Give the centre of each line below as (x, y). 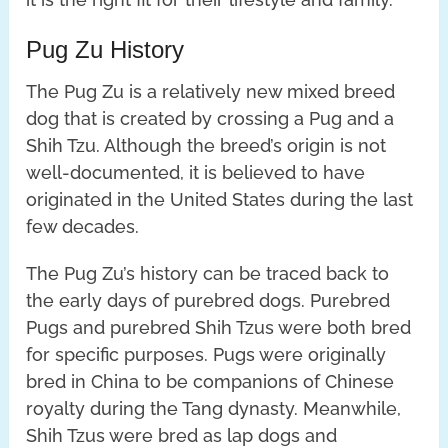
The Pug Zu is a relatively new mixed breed (211, 91)
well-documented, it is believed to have (196, 172)
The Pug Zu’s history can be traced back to (208, 273)
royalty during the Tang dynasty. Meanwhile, (214, 408)
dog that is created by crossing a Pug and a (210, 118)
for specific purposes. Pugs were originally (206, 354)
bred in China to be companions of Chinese (210, 381)
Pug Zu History (105, 49)
